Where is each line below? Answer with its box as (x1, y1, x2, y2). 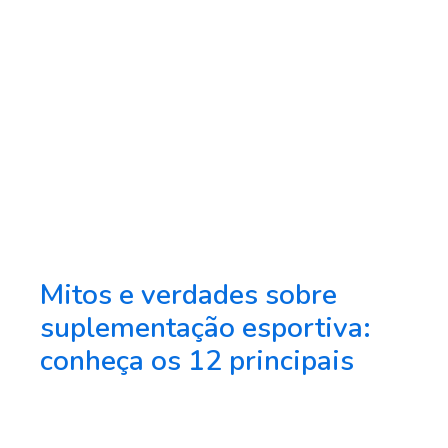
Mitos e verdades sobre (40, 275, 337, 314)
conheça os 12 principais (40, 341, 354, 380)
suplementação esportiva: (40, 308, 371, 347)
